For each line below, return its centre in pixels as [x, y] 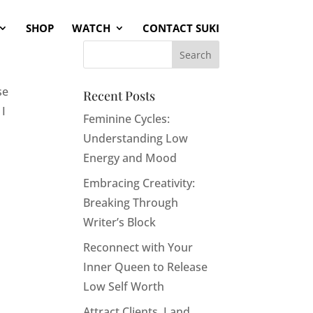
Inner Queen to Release [146, 267]
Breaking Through [131, 203]
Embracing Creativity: [139, 183]
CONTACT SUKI [181, 28]
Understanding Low [136, 138]
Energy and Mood [130, 158]
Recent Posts [119, 96]
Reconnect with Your [138, 247]
